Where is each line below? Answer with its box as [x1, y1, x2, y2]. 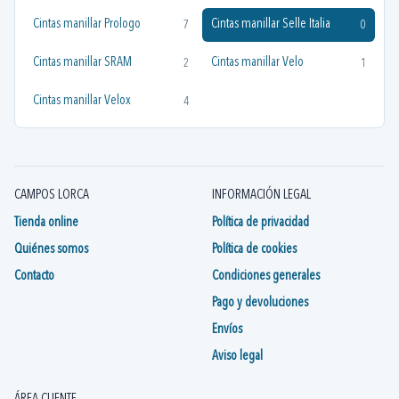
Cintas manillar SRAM [33, 56, 132, 69]
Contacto [14, 270, 54, 283]
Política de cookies [212, 243, 297, 256]
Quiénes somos [14, 243, 88, 256]
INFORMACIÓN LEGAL [212, 189, 311, 202]
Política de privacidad [212, 216, 309, 230]
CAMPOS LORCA [14, 189, 89, 202]
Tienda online [14, 216, 78, 230]
